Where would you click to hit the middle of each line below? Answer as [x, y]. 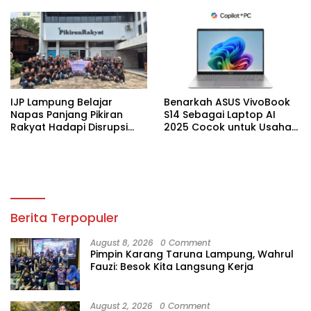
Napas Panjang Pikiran [67, 114]
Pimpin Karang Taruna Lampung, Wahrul [192, 254]
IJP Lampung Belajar [61, 102]
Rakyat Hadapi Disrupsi [69, 127]
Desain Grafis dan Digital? [229, 139]
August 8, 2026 [122, 242]
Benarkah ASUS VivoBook [227, 102]
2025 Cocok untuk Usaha [228, 127]
